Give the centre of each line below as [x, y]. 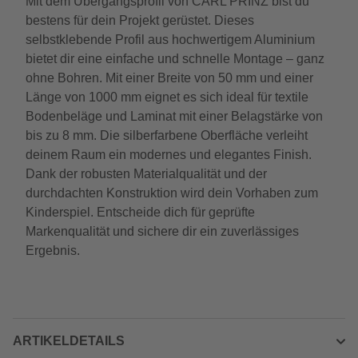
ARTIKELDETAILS [69, 341]
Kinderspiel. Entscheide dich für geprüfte [140, 212]
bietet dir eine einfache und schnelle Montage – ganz [175, 59]
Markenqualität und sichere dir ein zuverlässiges [162, 231]
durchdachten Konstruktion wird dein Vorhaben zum [172, 193]
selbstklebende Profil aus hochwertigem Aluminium [170, 40]
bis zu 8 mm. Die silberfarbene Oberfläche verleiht [167, 135]
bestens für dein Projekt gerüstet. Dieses [140, 20]
